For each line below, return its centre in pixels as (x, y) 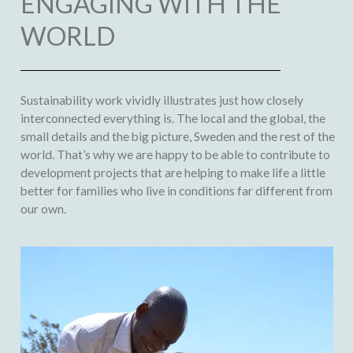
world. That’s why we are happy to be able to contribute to (175, 155)
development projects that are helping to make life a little (173, 173)
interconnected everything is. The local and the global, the (173, 119)
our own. (43, 209)
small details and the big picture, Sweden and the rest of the (177, 137)
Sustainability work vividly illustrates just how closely (162, 100)
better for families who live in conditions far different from (176, 191)
